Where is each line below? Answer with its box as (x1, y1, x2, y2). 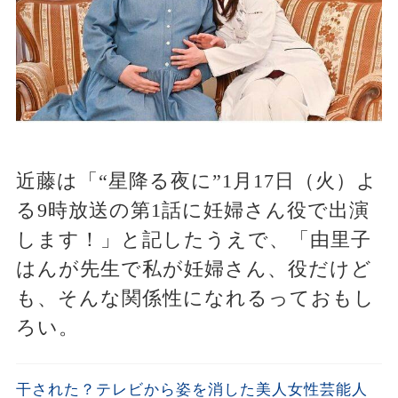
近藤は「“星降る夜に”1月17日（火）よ (15, 169, 378, 192)
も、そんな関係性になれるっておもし (15, 286, 375, 309)
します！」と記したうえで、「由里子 (15, 227, 371, 251)
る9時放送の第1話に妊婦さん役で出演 (15, 198, 370, 221)
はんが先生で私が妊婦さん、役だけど (15, 257, 372, 280)
